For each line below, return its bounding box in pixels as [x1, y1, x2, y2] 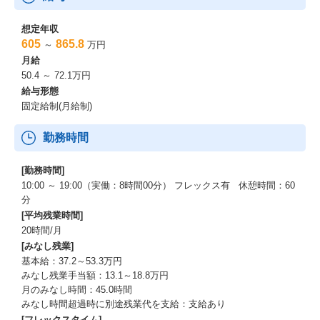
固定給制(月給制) [21, 101, 92, 111]
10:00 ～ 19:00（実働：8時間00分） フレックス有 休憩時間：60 [21, 180, 295, 191]
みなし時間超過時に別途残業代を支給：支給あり [21, 299, 226, 309]
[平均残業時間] [21, 210, 83, 221]
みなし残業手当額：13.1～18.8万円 [21, 270, 169, 281]
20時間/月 [21, 225, 62, 236]
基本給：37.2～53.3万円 [21, 256, 122, 266]
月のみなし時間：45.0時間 [21, 284, 132, 295]
